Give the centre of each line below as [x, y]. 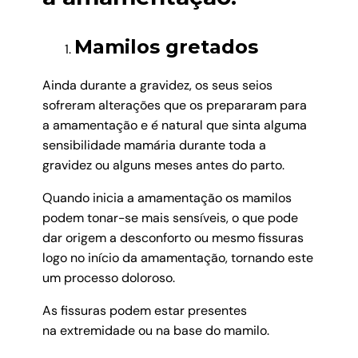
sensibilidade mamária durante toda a [154, 145]
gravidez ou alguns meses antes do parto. [163, 165]
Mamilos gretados [166, 47]
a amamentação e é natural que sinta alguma [174, 125]
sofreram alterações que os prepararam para [174, 105]
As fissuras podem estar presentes [144, 311]
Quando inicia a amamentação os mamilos [167, 198]
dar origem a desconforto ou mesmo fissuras [173, 238]
